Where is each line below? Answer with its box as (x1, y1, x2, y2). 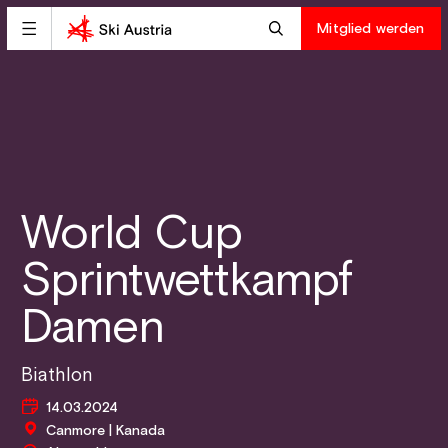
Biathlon (21, 362, 93, 388)
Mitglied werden (317, 19, 425, 38)
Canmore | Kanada (46, 421, 166, 440)
